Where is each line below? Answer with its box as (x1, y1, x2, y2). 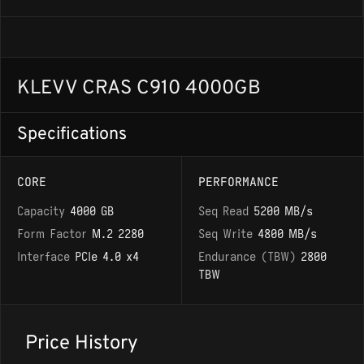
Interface (17, 249, 75, 264)
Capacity (17, 204, 70, 219)
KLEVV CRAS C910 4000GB (17, 76, 261, 101)
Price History (25, 331, 138, 357)
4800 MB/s (258, 226, 317, 241)
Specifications (17, 123, 127, 145)
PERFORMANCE (198, 174, 279, 189)
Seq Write (198, 226, 258, 241)
